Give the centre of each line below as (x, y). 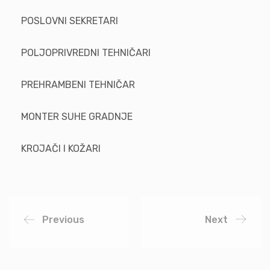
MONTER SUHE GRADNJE (77, 117)
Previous (63, 220)
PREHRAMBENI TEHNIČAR (78, 85)
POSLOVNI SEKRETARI (70, 21)
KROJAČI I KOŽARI (61, 149)
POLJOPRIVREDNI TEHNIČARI (86, 53)
